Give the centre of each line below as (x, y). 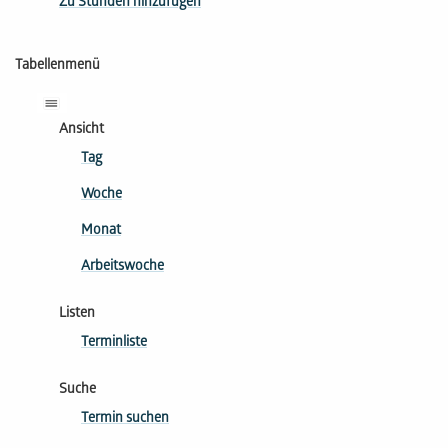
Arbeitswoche (122, 267)
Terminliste (114, 343)
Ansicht (81, 130)
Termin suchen (125, 419)
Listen (77, 314)
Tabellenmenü (57, 66)
